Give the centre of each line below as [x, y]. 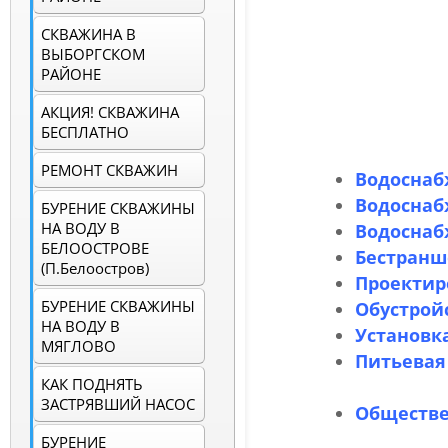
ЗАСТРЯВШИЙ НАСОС [118, 404]
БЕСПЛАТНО [85, 132]
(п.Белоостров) [95, 268]
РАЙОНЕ [71, 74]
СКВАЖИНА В [88, 34]
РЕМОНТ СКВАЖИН [109, 170]
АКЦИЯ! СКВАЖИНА [110, 112]
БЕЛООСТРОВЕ [95, 248]
